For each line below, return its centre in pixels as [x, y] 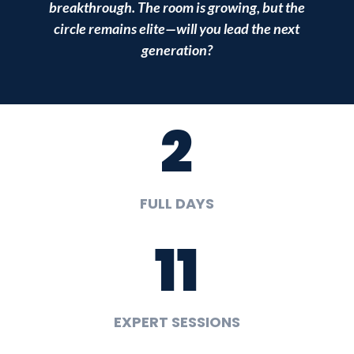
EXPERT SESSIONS [177, 322]
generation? [177, 49]
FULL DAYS [177, 203]
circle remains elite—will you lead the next [177, 28]
